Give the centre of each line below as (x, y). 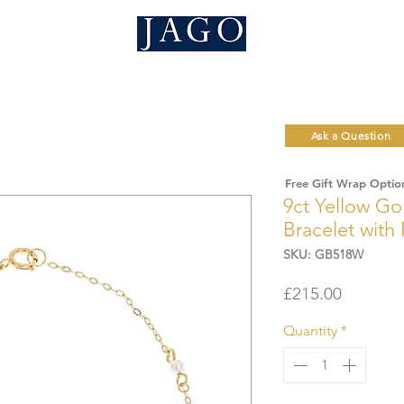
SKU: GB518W (323, 255)
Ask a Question (351, 136)
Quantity (310, 331)
